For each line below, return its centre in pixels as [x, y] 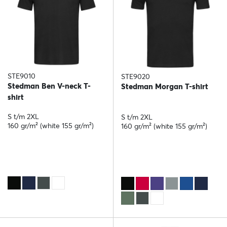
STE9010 [22, 76]
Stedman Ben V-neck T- [49, 86]
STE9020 [136, 77]
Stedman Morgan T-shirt [165, 87]
